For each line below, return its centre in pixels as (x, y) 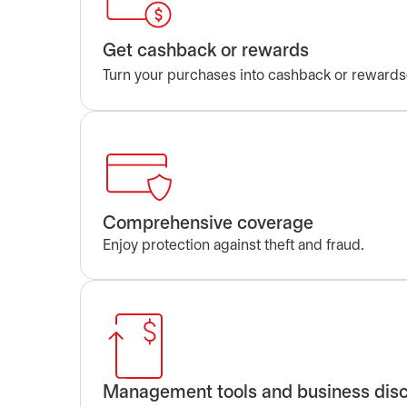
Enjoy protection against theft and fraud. (233, 245)
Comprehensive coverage (208, 223)
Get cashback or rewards (206, 52)
